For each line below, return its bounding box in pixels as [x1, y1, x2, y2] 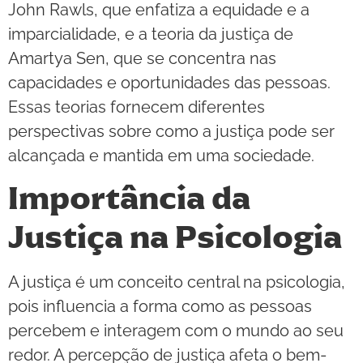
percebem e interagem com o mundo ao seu [8, 321, 344, 341]
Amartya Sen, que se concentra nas [8, 48, 276, 68]
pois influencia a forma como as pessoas [8, 297, 312, 317]
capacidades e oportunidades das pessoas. [8, 72, 331, 92]
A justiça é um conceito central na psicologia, [8, 272, 345, 293]
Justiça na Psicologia [8, 216, 342, 258]
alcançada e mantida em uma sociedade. [8, 145, 314, 165]
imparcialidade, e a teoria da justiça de [8, 23, 293, 44]
